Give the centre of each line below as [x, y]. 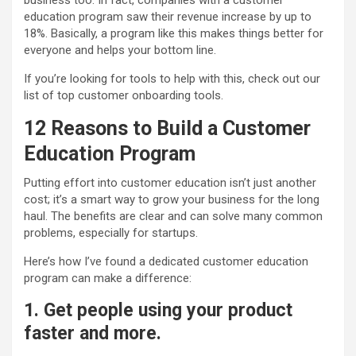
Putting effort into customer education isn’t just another [170, 183]
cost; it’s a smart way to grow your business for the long [172, 200]
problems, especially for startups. [111, 233]
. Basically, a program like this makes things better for [184, 34]
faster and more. [93, 334]
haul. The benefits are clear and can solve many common [173, 217]
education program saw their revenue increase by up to [168, 17]
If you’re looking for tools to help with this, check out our [172, 79]
